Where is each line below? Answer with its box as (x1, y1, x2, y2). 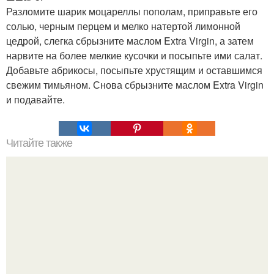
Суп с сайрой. (106, 248, 168, 262)
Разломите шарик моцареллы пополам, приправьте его (6, 4, 257, 18)
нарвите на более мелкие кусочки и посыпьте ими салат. (6, 48, 262, 62)
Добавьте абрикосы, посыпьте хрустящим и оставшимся (6, 62, 262, 77)
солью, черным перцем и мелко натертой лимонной (6, 18, 240, 33)
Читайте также (6, 136, 72, 149)
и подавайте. (6, 92, 65, 106)
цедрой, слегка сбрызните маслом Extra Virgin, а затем (6, 33, 254, 48)
